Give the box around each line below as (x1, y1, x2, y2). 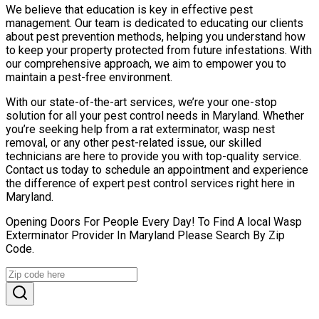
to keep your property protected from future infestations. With (6, 43, 312, 57)
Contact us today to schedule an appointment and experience (6, 162, 308, 177)
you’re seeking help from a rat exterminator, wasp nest (6, 122, 275, 136)
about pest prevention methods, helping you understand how (6, 29, 305, 43)
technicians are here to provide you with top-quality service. (6, 149, 301, 163)
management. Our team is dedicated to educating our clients (6, 16, 303, 30)
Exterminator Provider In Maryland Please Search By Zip (6, 228, 285, 242)
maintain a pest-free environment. (6, 70, 172, 84)
